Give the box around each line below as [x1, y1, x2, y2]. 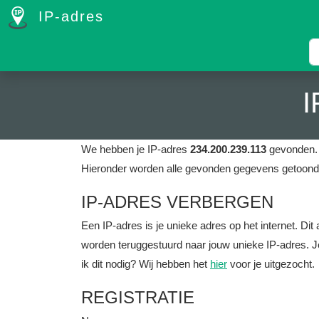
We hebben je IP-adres [81, 143, 190, 155]
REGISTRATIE [81, 288, 194, 307]
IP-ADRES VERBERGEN [81, 192, 273, 211]
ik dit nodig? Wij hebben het [81, 258, 210, 270]
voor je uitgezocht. [227, 258, 315, 270]
